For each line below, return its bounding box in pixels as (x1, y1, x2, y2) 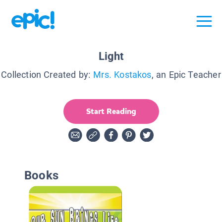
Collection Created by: (1, 69, 91, 80)
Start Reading (86, 106, 136, 116)
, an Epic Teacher (151, 69, 221, 80)
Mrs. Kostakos (93, 69, 152, 80)
